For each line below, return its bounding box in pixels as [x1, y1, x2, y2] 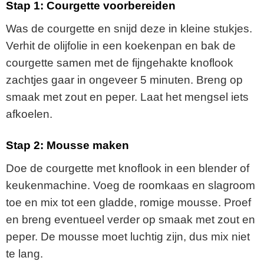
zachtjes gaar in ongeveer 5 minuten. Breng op [6, 73, 243, 86]
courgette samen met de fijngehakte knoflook [6, 56, 233, 69]
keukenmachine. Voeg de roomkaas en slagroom [6, 179, 255, 192]
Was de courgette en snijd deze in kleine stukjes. [6, 22, 252, 35]
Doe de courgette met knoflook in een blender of [6, 161, 249, 174]
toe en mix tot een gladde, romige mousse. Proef [6, 196, 251, 209]
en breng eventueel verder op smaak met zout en [6, 213, 255, 226]
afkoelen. [6, 107, 52, 120]
